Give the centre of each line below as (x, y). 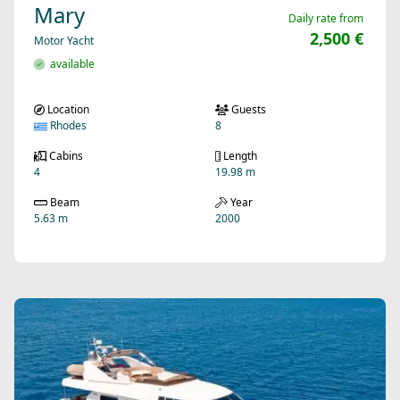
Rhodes (67, 126)
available (70, 64)
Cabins (64, 156)
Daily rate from (326, 19)
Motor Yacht (64, 41)
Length (239, 156)
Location (67, 110)
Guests (247, 110)
